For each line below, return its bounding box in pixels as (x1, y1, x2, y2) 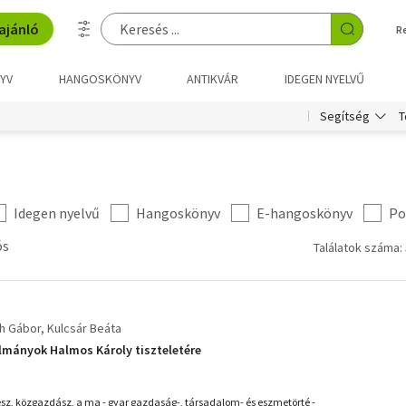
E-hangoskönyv (256, 204, 353, 222)
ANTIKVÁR (187, 71, 239, 87)
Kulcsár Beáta (47, 320, 121, 336)
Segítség (320, 108, 370, 124)
